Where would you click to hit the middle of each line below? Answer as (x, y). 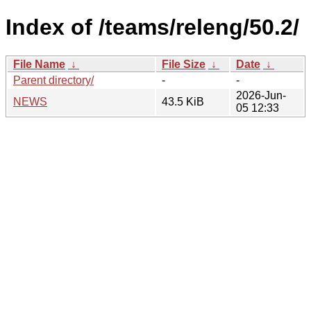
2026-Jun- (261, 95)
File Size (184, 64)
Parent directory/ (53, 80)
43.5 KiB (183, 101)
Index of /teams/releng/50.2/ (152, 27)
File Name (39, 64)
